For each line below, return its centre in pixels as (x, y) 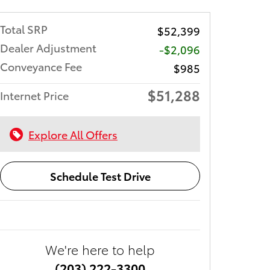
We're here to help (100, 249)
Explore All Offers (73, 134)
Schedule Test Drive (100, 176)
